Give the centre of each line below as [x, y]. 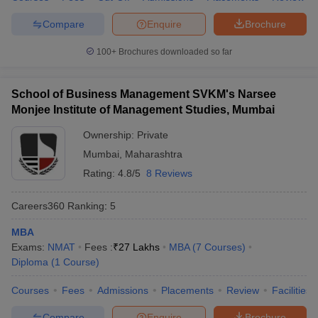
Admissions [123, 290]
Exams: [29, 247]
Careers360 [38, 205]
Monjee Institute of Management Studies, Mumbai [143, 110]
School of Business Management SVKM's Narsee [144, 94]
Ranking [84, 205]
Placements [187, 290]
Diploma [30, 262]
